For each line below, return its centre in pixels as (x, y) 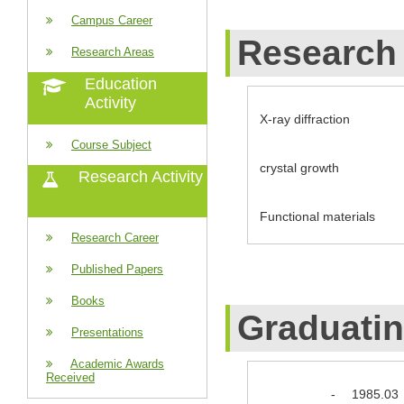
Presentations (107, 332)
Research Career (115, 238)
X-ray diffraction (305, 119)
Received (70, 377)
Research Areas (113, 52)
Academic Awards (117, 364)
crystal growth (299, 167)
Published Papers (117, 269)
